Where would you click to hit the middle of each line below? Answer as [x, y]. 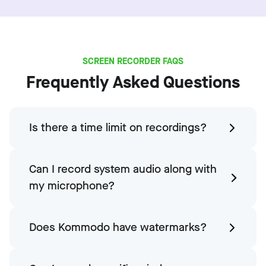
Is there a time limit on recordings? [118, 128]
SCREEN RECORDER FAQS [133, 61]
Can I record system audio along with [123, 169]
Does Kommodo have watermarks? [118, 227]
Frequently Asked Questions [133, 83]
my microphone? [72, 186]
